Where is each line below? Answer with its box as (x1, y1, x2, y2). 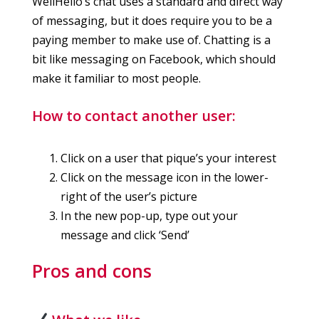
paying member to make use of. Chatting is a (32, 32, 271, 48)
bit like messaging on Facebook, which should (32, 51, 276, 68)
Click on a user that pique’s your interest (61, 150, 276, 167)
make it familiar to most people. (32, 70, 201, 87)
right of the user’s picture (61, 189, 197, 205)
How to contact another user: (32, 106, 236, 126)
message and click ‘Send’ (61, 227, 189, 244)
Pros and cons (32, 258, 152, 283)
